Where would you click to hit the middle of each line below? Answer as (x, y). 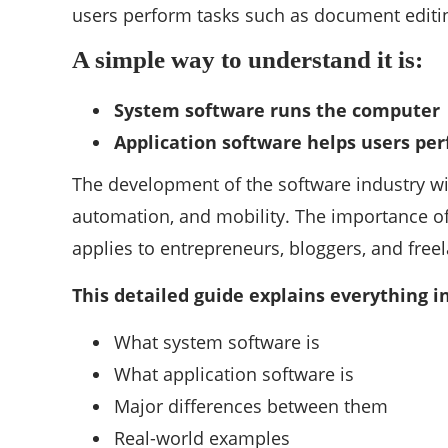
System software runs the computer (277, 110)
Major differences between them (251, 406)
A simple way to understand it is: (247, 60)
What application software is (234, 374)
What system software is (217, 342)
